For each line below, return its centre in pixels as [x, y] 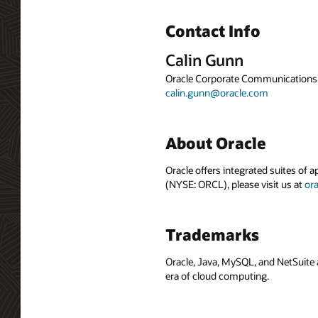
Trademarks [212, 234]
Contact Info [213, 31]
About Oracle [216, 142]
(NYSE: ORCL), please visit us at [235, 184]
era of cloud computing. [217, 276]
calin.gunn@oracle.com [217, 92]
